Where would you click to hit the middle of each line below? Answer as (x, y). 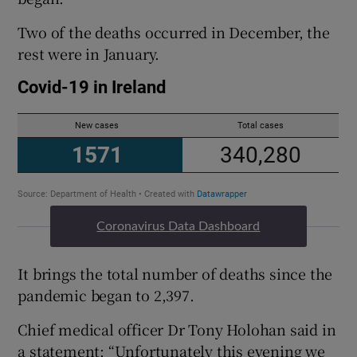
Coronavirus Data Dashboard (178, 226)
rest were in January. (89, 53)
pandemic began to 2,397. (106, 294)
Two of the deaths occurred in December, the (174, 31)
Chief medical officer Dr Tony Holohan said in (177, 329)
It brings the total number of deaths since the (175, 273)
